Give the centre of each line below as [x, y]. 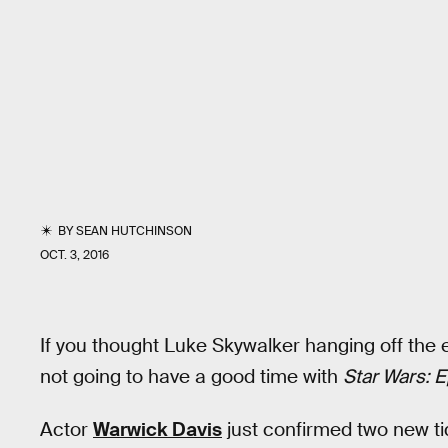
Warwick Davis [157, 429]
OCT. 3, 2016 [74, 255]
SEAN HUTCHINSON [134, 231]
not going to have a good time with [191, 376]
